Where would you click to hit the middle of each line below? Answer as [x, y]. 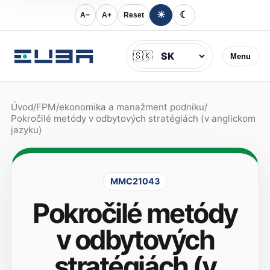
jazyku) [26, 130]
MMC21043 [135, 181]
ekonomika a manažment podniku [131, 107]
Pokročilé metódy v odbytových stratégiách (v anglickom [133, 119]
